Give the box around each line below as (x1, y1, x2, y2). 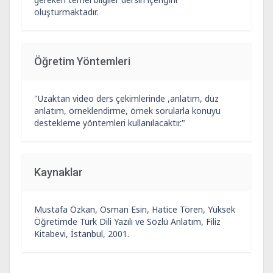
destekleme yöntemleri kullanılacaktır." (34, 117, 185, 129)
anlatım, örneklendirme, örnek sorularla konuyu (34, 105, 221, 116)
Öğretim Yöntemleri (34, 55, 130, 68)
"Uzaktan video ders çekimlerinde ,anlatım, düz (34, 93, 219, 104)
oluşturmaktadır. (34, 6, 98, 18)
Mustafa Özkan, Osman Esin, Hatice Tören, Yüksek (34, 204, 235, 215)
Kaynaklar (34, 166, 83, 179)
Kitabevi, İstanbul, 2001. (34, 228, 129, 239)
